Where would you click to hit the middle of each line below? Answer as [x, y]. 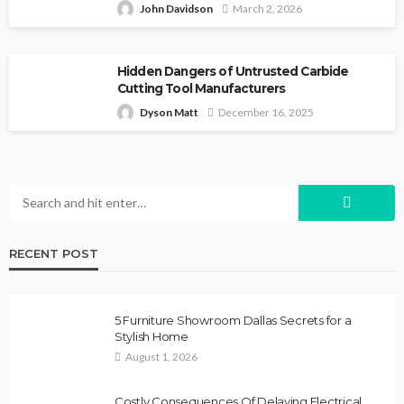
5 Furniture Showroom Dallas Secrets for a [233, 320]
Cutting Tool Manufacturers [202, 88]
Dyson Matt [169, 112]
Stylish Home [151, 336]
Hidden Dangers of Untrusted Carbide [233, 71]
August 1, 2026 [161, 356]
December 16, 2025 [266, 112]
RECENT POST [54, 253]
